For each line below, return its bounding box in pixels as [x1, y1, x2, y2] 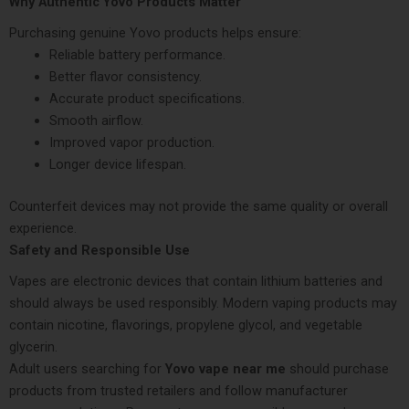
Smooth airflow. [48, 112, 143, 130]
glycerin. [9, 339, 58, 356]
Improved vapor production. [48, 134, 215, 152]
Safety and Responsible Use [9, 242, 190, 259]
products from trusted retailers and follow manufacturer [9, 383, 348, 400]
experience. [9, 220, 77, 237]
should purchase [286, 361, 389, 378]
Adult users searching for [9, 361, 165, 378]
